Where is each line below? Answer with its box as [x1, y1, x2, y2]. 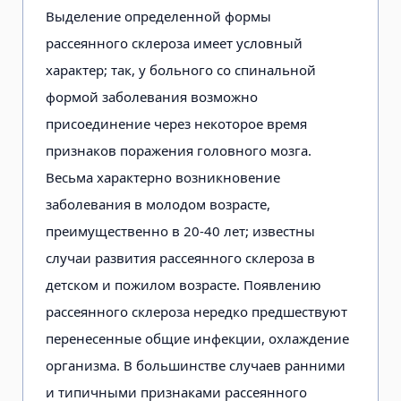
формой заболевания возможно [46, 87, 258, 106]
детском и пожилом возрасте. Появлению [46, 275, 321, 294]
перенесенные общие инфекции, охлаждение [46, 328, 349, 347]
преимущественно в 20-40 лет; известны [46, 221, 315, 240]
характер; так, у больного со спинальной [46, 60, 316, 79]
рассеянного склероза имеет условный [46, 33, 303, 52]
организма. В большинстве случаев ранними [46, 355, 346, 374]
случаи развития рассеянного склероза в [46, 248, 315, 267]
